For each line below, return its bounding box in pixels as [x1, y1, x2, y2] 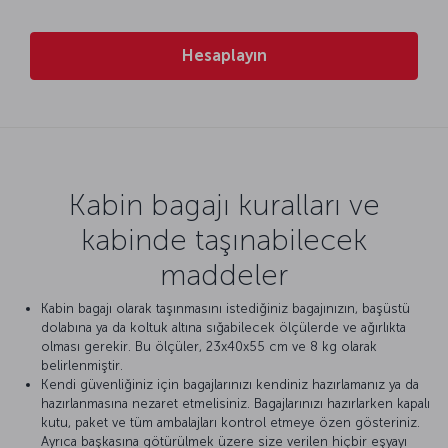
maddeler [160, 256, 288, 293]
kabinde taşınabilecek [81, 221, 367, 258]
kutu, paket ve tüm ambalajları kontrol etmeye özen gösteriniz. [41, 415, 420, 431]
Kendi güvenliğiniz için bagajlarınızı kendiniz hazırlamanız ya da [41, 377, 419, 393]
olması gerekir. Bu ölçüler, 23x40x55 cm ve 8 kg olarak [41, 339, 377, 355]
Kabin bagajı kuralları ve [68, 186, 380, 223]
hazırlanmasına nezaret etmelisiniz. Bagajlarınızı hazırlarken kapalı [41, 396, 430, 412]
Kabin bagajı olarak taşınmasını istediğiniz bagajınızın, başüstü [41, 301, 410, 317]
